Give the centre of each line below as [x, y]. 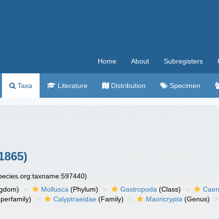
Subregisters [183, 61]
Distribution [127, 86]
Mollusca [55, 189]
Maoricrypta [164, 199]
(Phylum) [84, 189]
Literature [72, 86]
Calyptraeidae [75, 199]
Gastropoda [139, 189]
